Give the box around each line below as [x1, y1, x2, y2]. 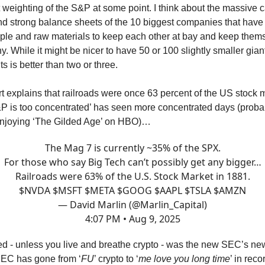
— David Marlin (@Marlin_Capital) [58, 198, 207, 211]
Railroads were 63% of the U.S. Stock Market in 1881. [15, 170, 250, 183]
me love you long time [138, 254, 230, 264]
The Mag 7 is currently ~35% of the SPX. [44, 141, 221, 154]
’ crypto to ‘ [94, 254, 138, 264]
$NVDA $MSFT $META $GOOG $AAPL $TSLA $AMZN [19, 184, 246, 197]
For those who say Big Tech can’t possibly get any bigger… [4, 156, 261, 169]
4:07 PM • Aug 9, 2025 [85, 212, 180, 225]
